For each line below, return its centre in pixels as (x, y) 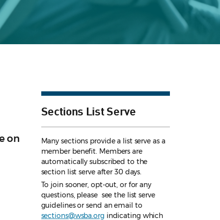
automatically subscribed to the (94, 162)
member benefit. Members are (92, 151)
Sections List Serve (88, 111)
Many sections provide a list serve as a (103, 141)
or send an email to (110, 206)
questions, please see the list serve (98, 195)
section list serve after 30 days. (91, 172)
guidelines (59, 206)
